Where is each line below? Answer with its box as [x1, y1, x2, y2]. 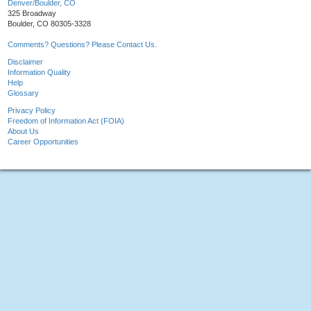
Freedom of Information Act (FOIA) [8, 117, 124, 126]
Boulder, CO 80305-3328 [8, 19, 91, 28]
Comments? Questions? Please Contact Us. [8, 40, 157, 49]
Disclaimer [8, 58, 43, 67]
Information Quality [8, 68, 71, 77]
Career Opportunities [8, 137, 78, 146]
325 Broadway [8, 9, 56, 18]
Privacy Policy [8, 106, 56, 115]
